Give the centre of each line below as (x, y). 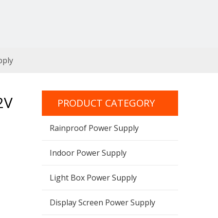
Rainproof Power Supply (94, 128)
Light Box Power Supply (93, 178)
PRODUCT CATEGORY (106, 103)
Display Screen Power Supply (102, 202)
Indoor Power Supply (88, 153)
